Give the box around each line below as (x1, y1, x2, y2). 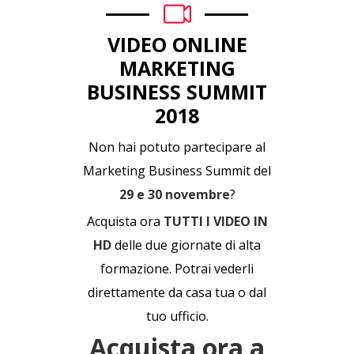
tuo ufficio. (145, 307, 209, 325)
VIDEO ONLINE (107, 30, 247, 58)
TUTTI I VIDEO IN (163, 212, 268, 230)
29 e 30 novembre (119, 185, 230, 203)
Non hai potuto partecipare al (88, 137, 265, 156)
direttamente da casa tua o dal (88, 283, 266, 301)
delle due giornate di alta (111, 235, 261, 254)
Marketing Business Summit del (83, 161, 271, 179)
